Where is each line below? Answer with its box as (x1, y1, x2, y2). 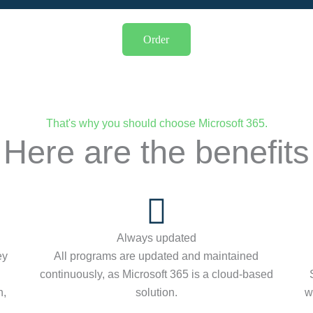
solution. (135, 286, 177, 298)
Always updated (116, 231, 196, 244)
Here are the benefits (3, 133, 310, 170)
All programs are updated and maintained (54, 249, 259, 262)
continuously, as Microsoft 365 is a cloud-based (39, 268, 273, 280)
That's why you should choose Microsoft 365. (45, 117, 268, 129)
